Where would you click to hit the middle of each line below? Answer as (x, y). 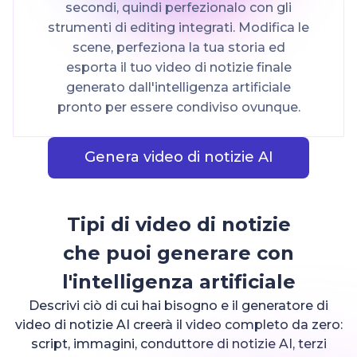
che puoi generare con (178, 253)
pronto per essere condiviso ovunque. (178, 107)
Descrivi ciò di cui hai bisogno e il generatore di (178, 305)
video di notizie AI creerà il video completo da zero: (178, 324)
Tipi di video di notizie (178, 224)
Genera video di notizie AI (178, 157)
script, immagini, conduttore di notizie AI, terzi (178, 343)
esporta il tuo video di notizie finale (178, 67)
